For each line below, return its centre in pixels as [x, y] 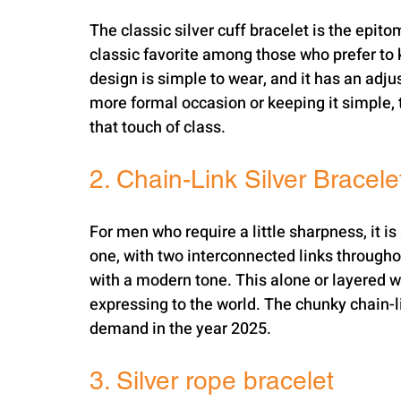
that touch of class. [158, 128]
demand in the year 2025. [180, 329]
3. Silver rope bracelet [212, 380]
